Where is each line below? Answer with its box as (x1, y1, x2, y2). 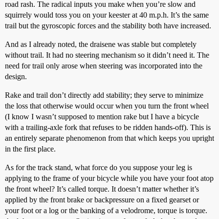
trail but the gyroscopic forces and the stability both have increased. (5, 22, 211, 30)
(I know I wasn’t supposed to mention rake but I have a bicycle (5, 112, 199, 121)
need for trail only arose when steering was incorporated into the (5, 62, 202, 70)
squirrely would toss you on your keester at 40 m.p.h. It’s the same (5, 11, 209, 19)
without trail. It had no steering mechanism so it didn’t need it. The (5, 51, 209, 59)
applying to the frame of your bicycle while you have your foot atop (5, 174, 214, 182)
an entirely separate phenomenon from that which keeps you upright (5, 134, 214, 142)
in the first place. (5, 145, 56, 153)
